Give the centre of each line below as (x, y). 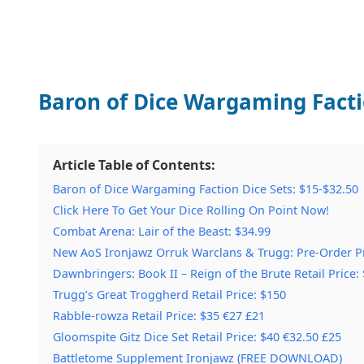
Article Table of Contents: (134, 165)
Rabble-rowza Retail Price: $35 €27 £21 (159, 315)
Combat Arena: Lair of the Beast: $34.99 (162, 231)
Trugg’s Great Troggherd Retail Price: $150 (169, 294)
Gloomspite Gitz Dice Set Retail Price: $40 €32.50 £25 (197, 336)
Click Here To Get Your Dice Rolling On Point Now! (191, 210)
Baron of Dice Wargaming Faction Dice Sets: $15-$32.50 (206, 188)
